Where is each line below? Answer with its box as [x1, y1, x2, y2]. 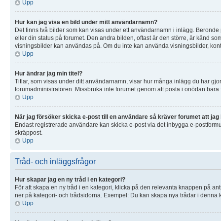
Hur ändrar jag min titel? [15, 70, 82, 77]
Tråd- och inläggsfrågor [15, 157, 96, 166]
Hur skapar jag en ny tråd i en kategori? [15, 176, 125, 183]
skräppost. [15, 129, 42, 136]
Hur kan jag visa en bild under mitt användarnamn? [15, 18, 157, 26]
